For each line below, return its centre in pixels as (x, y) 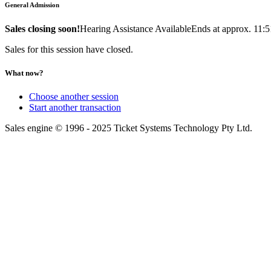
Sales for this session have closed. (69, 49)
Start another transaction (75, 107)
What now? (24, 73)
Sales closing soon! (42, 28)
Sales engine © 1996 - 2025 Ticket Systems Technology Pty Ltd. (129, 128)
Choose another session (74, 96)
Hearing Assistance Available (135, 28)
